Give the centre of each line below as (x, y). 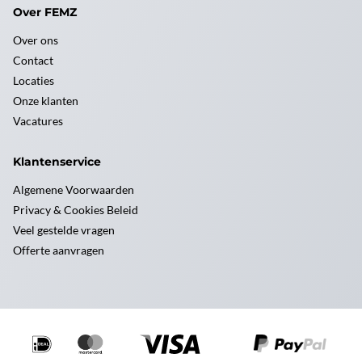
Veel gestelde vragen (64, 229)
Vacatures (38, 120)
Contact (33, 60)
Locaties (34, 80)
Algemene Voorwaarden (74, 189)
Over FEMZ (45, 12)
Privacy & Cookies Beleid (76, 209)
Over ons (36, 40)
